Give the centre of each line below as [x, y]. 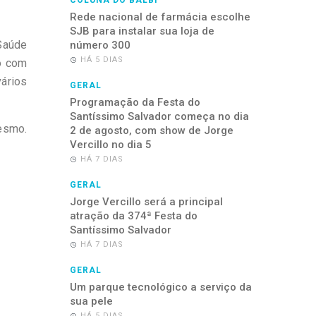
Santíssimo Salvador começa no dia [159, 116]
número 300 [100, 45]
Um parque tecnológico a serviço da [160, 287]
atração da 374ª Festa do [133, 216]
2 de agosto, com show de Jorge [151, 130]
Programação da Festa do [135, 102]
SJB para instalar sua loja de [142, 31]
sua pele [91, 301]
